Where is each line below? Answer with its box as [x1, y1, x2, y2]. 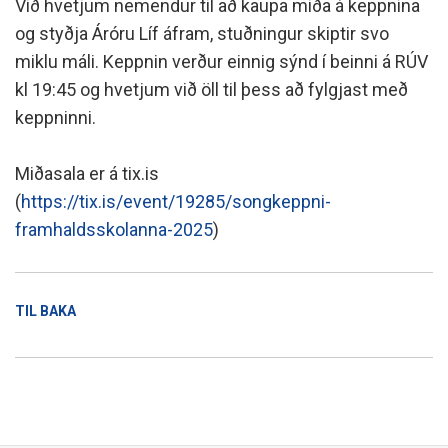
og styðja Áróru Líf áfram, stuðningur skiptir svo [15, 23, 389, 45]
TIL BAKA [15, 303, 76, 320]
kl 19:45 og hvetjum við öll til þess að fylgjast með [15, 79, 408, 101]
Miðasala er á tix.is [15, 163, 159, 185]
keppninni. [15, 107, 96, 129]
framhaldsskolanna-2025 [15, 219, 213, 241]
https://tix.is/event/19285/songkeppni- [21, 191, 331, 213]
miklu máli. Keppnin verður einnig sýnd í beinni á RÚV [15, 51, 428, 73]
